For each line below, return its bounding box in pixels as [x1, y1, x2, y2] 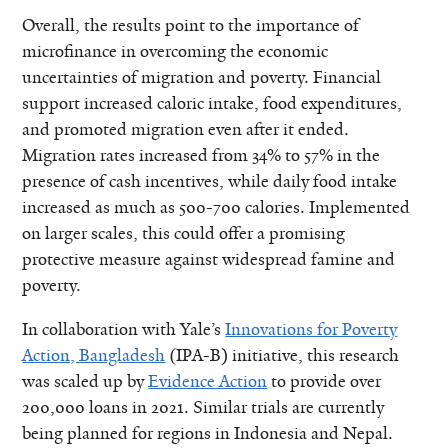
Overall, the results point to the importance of [22, 14, 360, 37]
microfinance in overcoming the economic [22, 40, 329, 63]
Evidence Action [148, 370, 268, 393]
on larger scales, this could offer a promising [22, 222, 346, 245]
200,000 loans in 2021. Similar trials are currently [22, 396, 385, 419]
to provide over [267, 370, 382, 393]
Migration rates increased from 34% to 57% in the [22, 144, 381, 167]
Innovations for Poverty [225, 318, 398, 341]
